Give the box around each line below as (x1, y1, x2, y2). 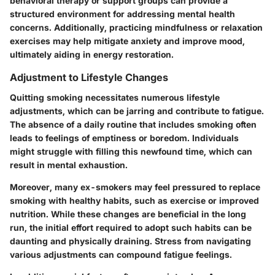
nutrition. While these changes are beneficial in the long (10, 208, 246, 219)
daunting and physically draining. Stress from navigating (10, 235, 251, 246)
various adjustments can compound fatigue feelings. (10, 249, 232, 260)
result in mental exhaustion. (10, 159, 128, 170)
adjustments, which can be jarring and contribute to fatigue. (10, 105, 264, 116)
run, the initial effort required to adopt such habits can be (10, 222, 252, 233)
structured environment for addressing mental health (10, 9, 235, 20)
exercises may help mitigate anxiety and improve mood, (10, 36, 245, 47)
